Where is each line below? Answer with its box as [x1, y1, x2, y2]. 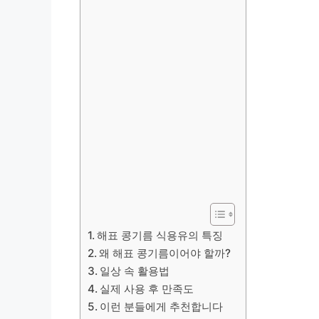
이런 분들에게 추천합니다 [100, 299, 224, 313]
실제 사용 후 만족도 [100, 281, 194, 296]
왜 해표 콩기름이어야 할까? [99, 246, 231, 260]
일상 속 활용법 [100, 263, 170, 278]
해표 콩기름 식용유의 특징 [97, 228, 224, 242]
